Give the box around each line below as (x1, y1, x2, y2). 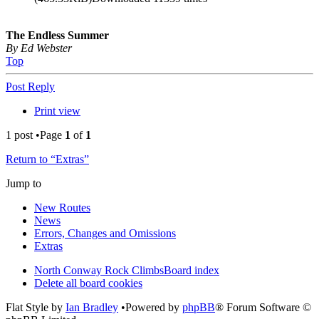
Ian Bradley (66, 301, 118, 314)
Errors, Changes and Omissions (34, 227, 176, 240)
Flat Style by (6, 301, 66, 314)
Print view (34, 105, 80, 117)
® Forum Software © (215, 301, 311, 314)
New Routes (34, 202, 90, 214)
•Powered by (118, 301, 182, 314)
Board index (164, 264, 219, 277)
